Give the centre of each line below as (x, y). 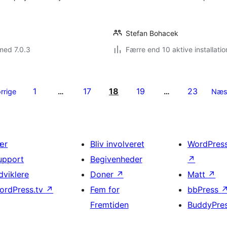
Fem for (105, 190)
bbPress (204, 190)
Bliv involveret (117, 144)
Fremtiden (109, 205)
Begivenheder (116, 159)
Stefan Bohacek (152, 33)
